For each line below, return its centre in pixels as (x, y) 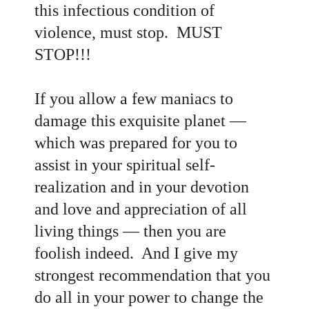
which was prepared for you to (136, 142)
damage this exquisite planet (132, 120)
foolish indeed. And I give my (136, 253)
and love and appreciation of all (141, 209)
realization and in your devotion (142, 187)
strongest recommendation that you (152, 275)
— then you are (175, 231)
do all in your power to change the (149, 297)
